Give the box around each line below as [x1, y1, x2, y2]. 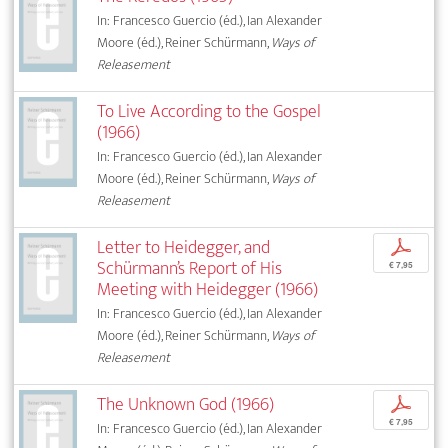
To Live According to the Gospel [97, 95, 322, 127]
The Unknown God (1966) [97, 388, 275, 420]
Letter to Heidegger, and [97, 231, 271, 263]
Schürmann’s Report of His [97, 252, 283, 284]
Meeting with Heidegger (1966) [97, 273, 319, 305]
